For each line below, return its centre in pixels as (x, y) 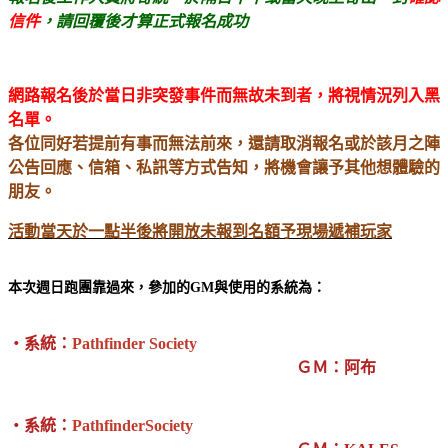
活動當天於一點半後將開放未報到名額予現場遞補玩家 (200, 231)
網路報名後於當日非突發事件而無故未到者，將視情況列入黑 (224, 95)
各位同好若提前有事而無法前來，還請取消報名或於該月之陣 (224, 143)
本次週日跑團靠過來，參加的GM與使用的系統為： (167, 287)
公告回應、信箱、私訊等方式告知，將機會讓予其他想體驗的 (224, 167)
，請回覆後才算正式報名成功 (144, 21)
